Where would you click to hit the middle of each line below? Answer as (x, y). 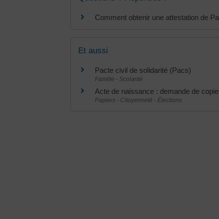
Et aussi (93, 50)
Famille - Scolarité (119, 79)
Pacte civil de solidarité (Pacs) (143, 70)
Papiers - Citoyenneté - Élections (138, 100)
